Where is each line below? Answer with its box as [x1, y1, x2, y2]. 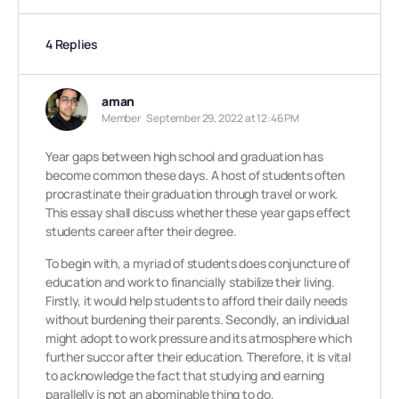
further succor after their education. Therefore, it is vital [45, 348, 351, 365]
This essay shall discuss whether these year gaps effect [45, 204, 351, 221]
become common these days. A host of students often [45, 167, 345, 183]
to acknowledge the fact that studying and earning [45, 367, 325, 384]
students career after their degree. [45, 223, 237, 240]
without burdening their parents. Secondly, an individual [45, 311, 349, 328]
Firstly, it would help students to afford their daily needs [45, 292, 347, 309]
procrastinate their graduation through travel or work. [45, 185, 339, 202]
